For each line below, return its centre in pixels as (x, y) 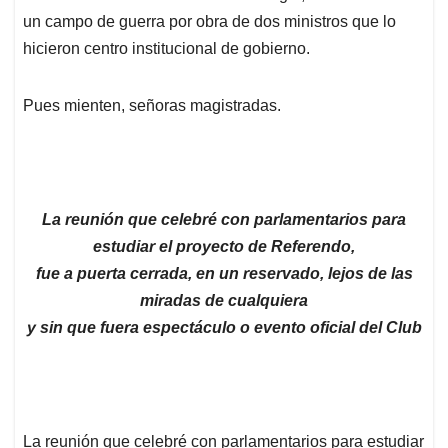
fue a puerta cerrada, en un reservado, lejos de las (224, 273)
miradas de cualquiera (224, 300)
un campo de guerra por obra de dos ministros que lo (209, 21)
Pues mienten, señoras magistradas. (152, 105)
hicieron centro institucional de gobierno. (166, 48)
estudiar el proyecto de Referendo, (224, 246)
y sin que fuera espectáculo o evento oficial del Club (224, 327)
